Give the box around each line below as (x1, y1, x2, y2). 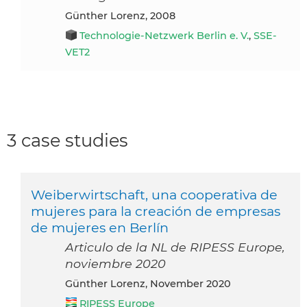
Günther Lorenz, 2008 (73, 9, 175, 22)
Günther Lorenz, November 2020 (73, 277, 231, 290)
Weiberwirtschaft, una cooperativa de (31, 186, 278, 203)
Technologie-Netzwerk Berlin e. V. (79, 29, 249, 42)
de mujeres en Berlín (31, 219, 169, 236)
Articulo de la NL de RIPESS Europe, (65, 239, 285, 254)
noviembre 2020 (65, 256, 166, 271)
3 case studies (7, 129, 128, 151)
